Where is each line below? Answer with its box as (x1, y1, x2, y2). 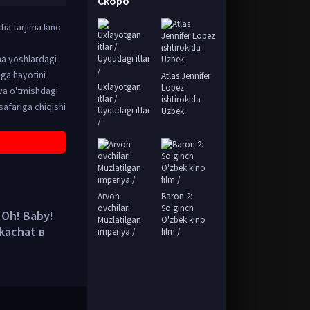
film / (161, 226, 181, 237)
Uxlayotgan (98, 81, 141, 93)
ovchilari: (98, 202, 132, 214)
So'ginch (161, 202, 194, 214)
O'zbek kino (161, 214, 206, 226)
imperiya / (98, 226, 136, 237)
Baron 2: (161, 190, 192, 202)
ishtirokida (161, 93, 201, 105)
